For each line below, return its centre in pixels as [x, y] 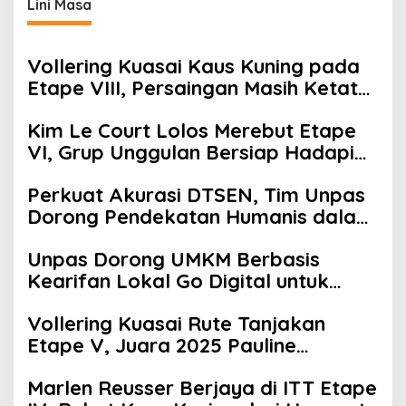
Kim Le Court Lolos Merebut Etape [192, 131]
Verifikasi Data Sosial [130, 239]
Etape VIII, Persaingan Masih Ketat [193, 88]
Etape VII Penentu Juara [143, 174]
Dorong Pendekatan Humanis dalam [201, 217]
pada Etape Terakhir [126, 110]
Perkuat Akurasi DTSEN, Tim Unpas [196, 195]
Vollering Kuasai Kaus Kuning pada [193, 67]
